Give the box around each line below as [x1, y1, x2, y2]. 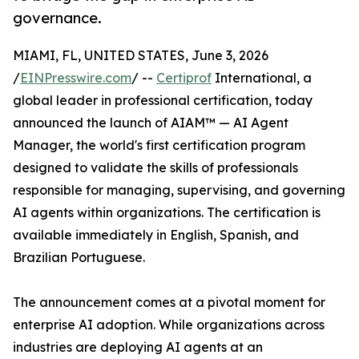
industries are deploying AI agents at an [13, 339, 263, 356]
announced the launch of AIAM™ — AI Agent [13, 115, 288, 131]
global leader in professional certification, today [13, 92, 313, 109]
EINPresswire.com [20, 70, 131, 87]
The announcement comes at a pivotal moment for [13, 294, 325, 311]
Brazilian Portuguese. [13, 249, 145, 266]
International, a [212, 70, 312, 87]
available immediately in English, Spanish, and [13, 227, 299, 244]
